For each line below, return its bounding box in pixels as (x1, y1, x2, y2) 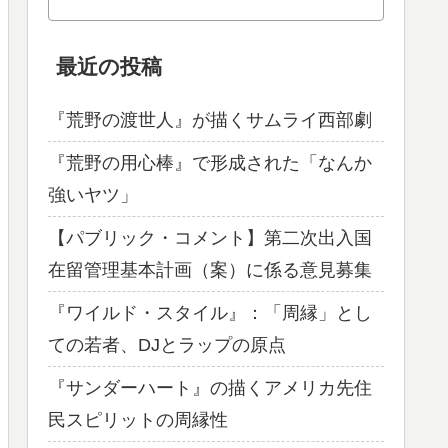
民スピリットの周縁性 (48, 410, 228, 431)
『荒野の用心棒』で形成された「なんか (48, 153, 372, 174)
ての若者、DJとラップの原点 (48, 335, 286, 356)
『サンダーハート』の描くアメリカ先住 (48, 378, 372, 399)
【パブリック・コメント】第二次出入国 (48, 228, 372, 249)
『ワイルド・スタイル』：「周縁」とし (48, 303, 372, 324)
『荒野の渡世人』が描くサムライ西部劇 (48, 110, 372, 131)
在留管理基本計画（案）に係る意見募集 (48, 260, 372, 281)
